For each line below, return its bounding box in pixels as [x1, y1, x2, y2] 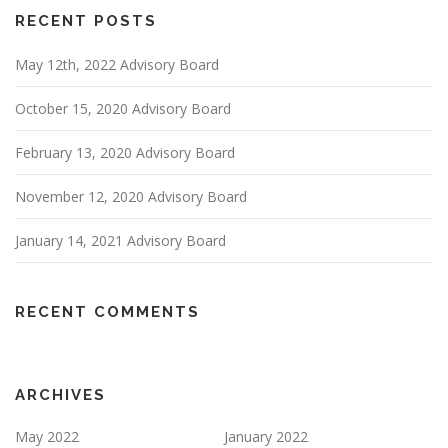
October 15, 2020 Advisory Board [15, 98, 231, 118]
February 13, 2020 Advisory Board [15, 142, 235, 162]
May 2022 [15, 426, 79, 446]
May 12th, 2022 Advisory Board [15, 54, 219, 74]
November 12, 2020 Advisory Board [15, 186, 247, 206]
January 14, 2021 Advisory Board [15, 230, 226, 250]
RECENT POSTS [15, 11, 157, 30]
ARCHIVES [15, 385, 106, 404]
